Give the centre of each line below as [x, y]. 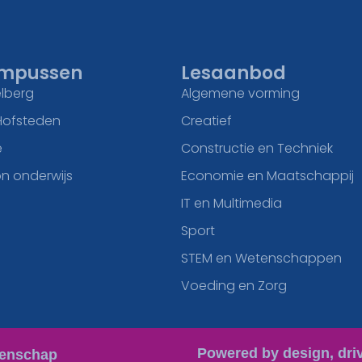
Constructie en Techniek [257, 149]
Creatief [206, 121]
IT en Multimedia [232, 204]
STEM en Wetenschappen [261, 259]
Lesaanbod [234, 74]
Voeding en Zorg [234, 286]
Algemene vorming [240, 94]
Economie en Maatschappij [267, 176]
